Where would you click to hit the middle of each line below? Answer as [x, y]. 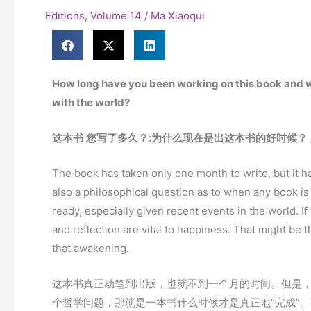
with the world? [91, 103]
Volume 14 [116, 16]
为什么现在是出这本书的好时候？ [229, 138]
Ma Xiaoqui [178, 16]
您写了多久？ [117, 138]
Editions [65, 16]
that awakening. [91, 249]
